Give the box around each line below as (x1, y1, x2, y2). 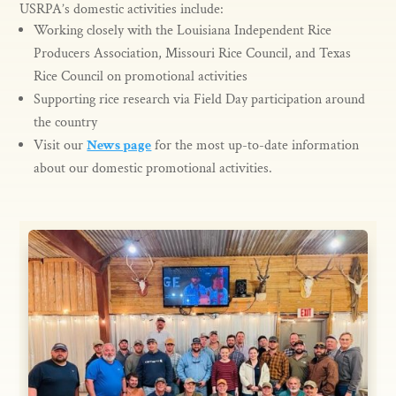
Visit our (34, 136, 84, 155)
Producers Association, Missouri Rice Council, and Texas (34, 44, 352, 63)
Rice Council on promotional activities (34, 67, 248, 86)
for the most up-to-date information (155, 136, 360, 155)
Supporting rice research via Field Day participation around (34, 90, 366, 109)
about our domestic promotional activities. (34, 159, 273, 178)
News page (87, 136, 152, 155)
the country (34, 113, 98, 132)
